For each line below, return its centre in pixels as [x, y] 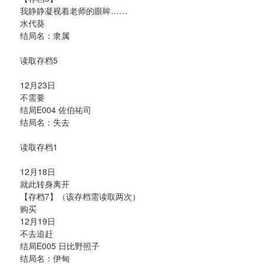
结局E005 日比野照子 [60, 245]
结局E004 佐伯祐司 [56, 109]
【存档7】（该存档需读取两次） [80, 196]
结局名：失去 [45, 122]
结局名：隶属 [45, 35]
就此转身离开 [45, 184]
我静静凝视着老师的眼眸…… [74, 10]
